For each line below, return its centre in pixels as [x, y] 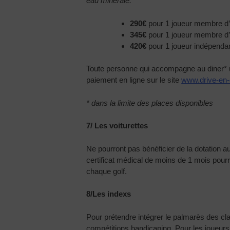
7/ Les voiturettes [117, 126]
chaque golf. [107, 171]
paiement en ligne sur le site [134, 80]
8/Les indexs [109, 194]
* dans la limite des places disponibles [150, 103]
